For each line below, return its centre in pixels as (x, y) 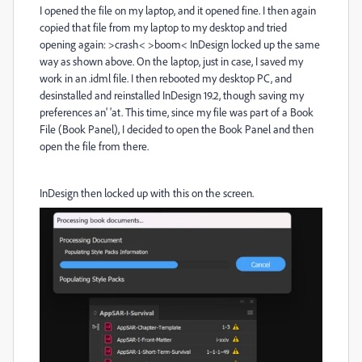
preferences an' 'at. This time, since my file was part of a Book (177, 112)
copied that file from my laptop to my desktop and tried (163, 27)
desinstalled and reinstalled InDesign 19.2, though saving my (172, 95)
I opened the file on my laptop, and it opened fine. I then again (178, 10)
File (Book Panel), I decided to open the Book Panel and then (177, 129)
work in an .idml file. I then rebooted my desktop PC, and (166, 78)
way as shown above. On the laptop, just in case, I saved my (171, 61)
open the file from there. (94, 146)
